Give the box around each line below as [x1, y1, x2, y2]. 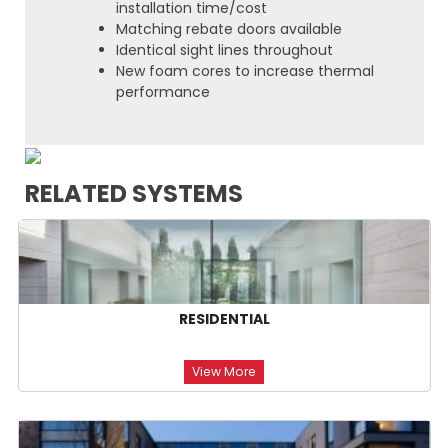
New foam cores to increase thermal [115, 61, 374, 82]
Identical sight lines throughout [115, 40, 333, 61]
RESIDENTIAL [178, 308, 270, 329]
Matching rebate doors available [115, 19, 342, 40]
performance [115, 82, 210, 103]
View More [192, 363, 256, 381]
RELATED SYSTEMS [24, 177, 243, 211]
